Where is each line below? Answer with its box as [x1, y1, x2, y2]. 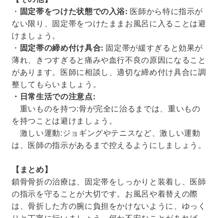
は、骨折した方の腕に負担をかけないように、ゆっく [12, 200, 206, 211]
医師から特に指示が [127, 5, 203, 17]
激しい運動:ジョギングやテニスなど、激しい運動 [12, 127, 200, 138]
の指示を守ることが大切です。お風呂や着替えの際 [12, 187, 198, 199]
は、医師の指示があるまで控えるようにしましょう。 [12, 139, 206, 150]
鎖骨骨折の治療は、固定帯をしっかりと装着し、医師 [12, 175, 206, 187]
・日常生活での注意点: [12, 90, 96, 102]
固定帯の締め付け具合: [19, 41, 104, 53]
